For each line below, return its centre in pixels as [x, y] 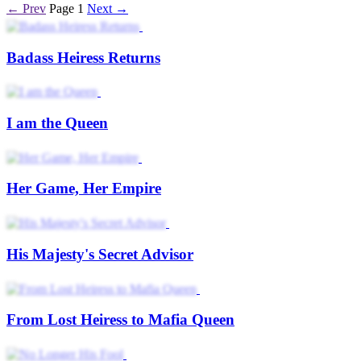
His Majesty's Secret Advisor [100, 254]
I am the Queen [57, 123]
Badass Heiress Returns [83, 57]
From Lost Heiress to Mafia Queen [120, 320]
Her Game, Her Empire [84, 189]
